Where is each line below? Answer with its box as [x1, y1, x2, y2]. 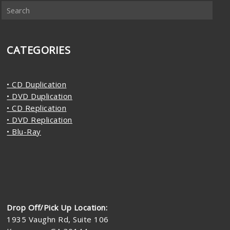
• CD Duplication [7, 79, 67, 89]
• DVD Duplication [7, 91, 72, 101]
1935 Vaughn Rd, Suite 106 [7, 214, 109, 224]
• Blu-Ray [7, 126, 41, 137]
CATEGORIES [7, 43, 71, 57]
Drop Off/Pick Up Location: [7, 202, 108, 213]
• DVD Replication [7, 114, 72, 125]
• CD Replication [7, 103, 67, 113]
